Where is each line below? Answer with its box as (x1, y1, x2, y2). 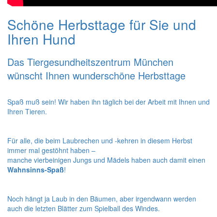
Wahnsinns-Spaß (7, 165, 64, 174)
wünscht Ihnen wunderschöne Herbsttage (7, 68, 186, 82)
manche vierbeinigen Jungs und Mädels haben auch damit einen (7, 155, 205, 165)
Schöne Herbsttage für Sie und (7, 15, 196, 34)
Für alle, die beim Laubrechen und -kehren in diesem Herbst (7, 136, 192, 145)
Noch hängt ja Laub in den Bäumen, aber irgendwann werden (7, 194, 196, 203)
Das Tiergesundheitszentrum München (7, 55, 173, 69)
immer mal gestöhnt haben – (7, 145, 95, 155)
